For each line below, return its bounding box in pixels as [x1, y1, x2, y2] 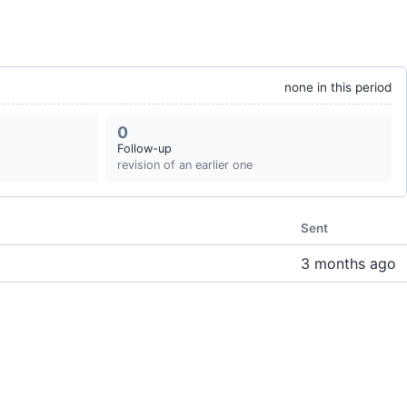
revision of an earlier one [117, 158, 253, 172]
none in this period [284, 80, 392, 94]
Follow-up [117, 142, 172, 155]
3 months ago [301, 254, 396, 273]
